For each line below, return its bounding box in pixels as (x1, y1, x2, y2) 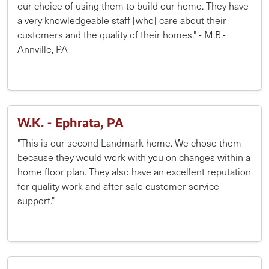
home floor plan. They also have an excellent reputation (17, 165, 251, 178)
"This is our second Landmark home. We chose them (17, 136, 241, 149)
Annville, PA (17, 43, 68, 55)
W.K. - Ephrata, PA (17, 115, 124, 130)
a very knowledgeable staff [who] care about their (17, 14, 226, 26)
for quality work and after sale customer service (17, 180, 219, 192)
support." (17, 194, 55, 207)
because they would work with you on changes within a (17, 151, 250, 163)
